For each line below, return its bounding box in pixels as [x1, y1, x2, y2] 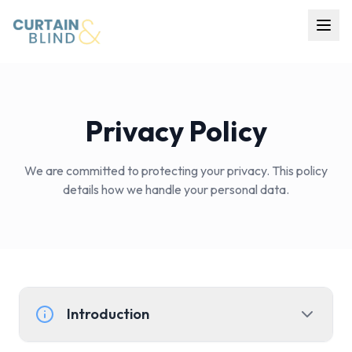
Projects [13, 127, 60, 143]
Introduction [67, 305, 149, 323]
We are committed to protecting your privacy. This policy [24, 163, 328, 178]
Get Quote [156, 228, 215, 244]
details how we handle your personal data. [63, 181, 289, 197]
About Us [13, 159, 66, 174]
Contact [13, 190, 61, 206]
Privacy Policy [85, 113, 267, 148]
